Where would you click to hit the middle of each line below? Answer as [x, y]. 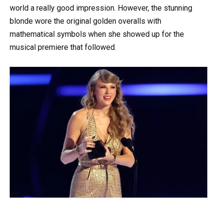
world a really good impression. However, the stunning [101, 8]
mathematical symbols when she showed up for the [97, 34]
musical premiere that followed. [63, 47]
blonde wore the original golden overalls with [85, 21]
